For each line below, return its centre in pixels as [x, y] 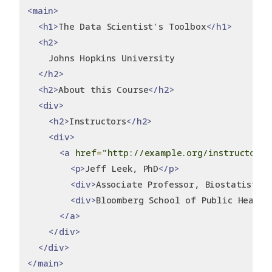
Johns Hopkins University [101, 58]
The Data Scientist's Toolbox [132, 27]
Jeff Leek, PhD [122, 169]
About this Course [104, 90]
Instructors [97, 121]
